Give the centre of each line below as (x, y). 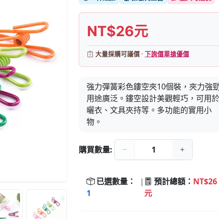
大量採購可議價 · (120, 54)
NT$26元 (118, 31)
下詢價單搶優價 (167, 54)
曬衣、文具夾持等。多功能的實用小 (149, 110)
